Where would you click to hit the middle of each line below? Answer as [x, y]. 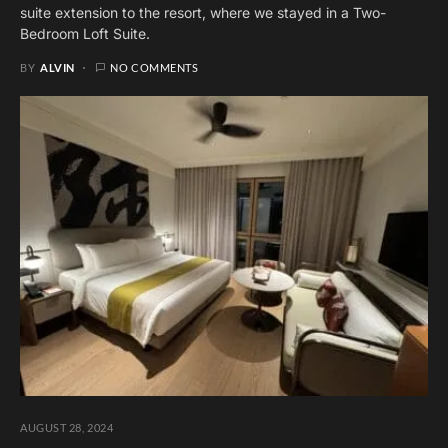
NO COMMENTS [154, 67]
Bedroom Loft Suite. [85, 33]
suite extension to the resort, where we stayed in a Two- [203, 12]
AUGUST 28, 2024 [67, 428]
